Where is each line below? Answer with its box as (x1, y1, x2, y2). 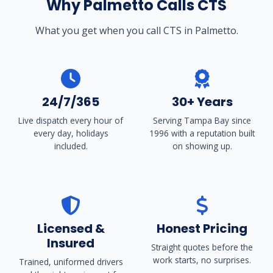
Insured (47, 234, 95, 252)
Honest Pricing (157, 219, 248, 237)
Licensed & (37, 219, 105, 237)
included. (54, 140, 88, 152)
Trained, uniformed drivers (18, 255, 123, 268)
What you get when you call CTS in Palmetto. (35, 23, 238, 37)
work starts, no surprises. (153, 253, 252, 266)
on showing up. (172, 140, 232, 152)
